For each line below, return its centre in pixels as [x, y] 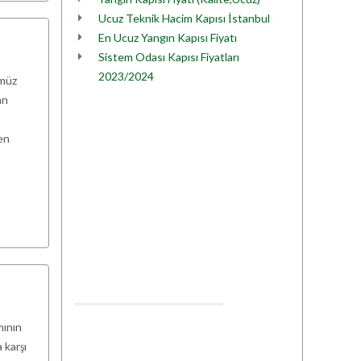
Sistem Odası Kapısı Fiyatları [169, 57]
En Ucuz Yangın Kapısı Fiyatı [168, 37]
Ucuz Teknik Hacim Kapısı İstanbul [184, 18]
